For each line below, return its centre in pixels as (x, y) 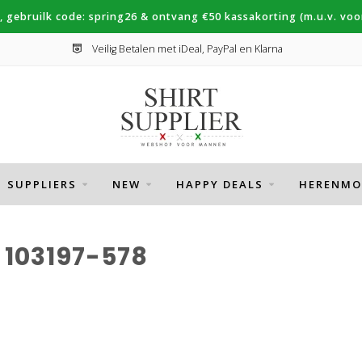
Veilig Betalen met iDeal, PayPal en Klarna (186, 49)
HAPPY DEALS (219, 184)
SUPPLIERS (42, 184)
